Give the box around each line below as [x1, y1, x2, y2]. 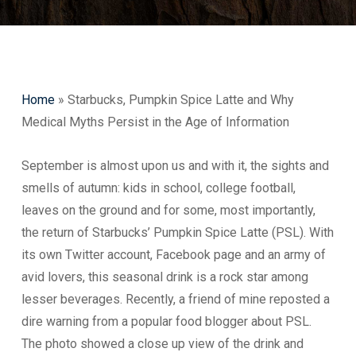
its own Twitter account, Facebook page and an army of [21, 247, 326, 262]
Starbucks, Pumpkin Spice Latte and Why [67, 92, 294, 107]
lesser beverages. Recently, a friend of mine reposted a [21, 292, 330, 307]
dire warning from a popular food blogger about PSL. [21, 314, 311, 329]
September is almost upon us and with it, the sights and [21, 158, 329, 173]
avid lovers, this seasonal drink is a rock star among [21, 269, 308, 284]
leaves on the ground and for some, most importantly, [21, 203, 315, 218]
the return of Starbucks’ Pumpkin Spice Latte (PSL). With [21, 225, 334, 240]
